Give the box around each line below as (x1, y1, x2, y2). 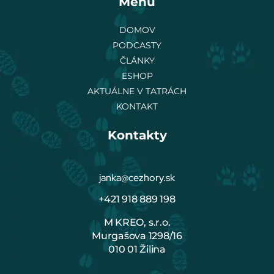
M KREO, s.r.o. (103, 216, 171, 228)
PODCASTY (113, 40, 161, 51)
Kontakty (107, 128, 167, 143)
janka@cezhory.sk (99, 171, 175, 185)
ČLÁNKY (119, 55, 155, 67)
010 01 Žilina (108, 243, 166, 255)
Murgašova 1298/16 (92, 229, 182, 242)
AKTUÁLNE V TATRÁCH (87, 86, 187, 97)
